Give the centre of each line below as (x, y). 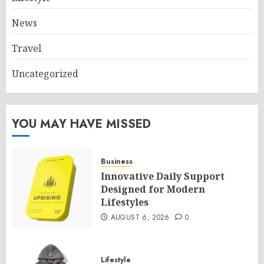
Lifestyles (125, 202)
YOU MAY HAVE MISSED (81, 124)
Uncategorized (45, 74)
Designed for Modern (153, 189)
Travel (27, 48)
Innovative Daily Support (163, 176)
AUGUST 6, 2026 (140, 217)
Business (117, 161)
